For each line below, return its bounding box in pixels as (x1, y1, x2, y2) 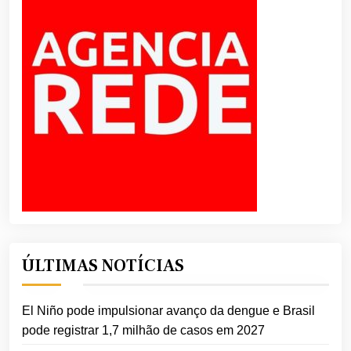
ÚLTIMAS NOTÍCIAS (22, 254, 184, 277)
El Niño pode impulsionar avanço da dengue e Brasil (22, 303, 315, 317)
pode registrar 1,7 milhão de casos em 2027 (22, 323, 265, 337)
